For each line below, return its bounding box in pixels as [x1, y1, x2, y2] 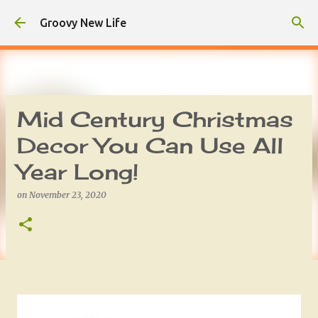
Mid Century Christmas [17, 106, 293, 132]
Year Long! [17, 159, 138, 185]
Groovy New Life [40, 16, 126, 29]
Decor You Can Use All [17, 133, 283, 158]
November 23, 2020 [29, 190, 106, 200]
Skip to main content [94, 10, 224, 26]
